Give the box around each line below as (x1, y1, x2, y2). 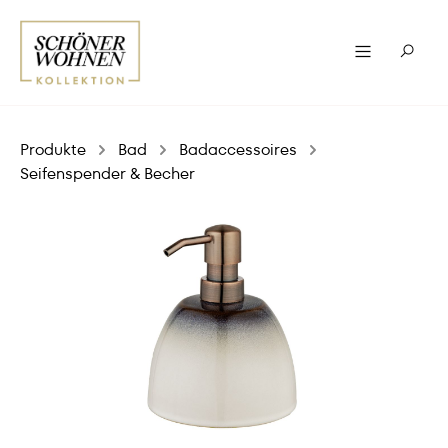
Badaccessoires (179, 138, 297, 161)
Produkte (20, 138, 86, 161)
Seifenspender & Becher (20, 162, 195, 185)
